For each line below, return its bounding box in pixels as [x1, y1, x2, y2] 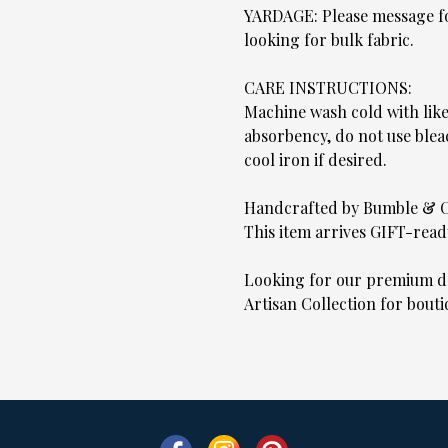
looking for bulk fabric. [244, 29, 414, 51]
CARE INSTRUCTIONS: [244, 77, 412, 99]
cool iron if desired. [244, 149, 387, 171]
